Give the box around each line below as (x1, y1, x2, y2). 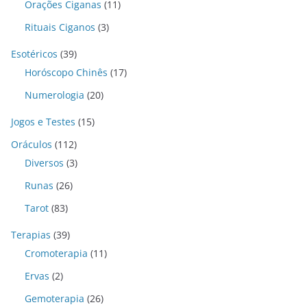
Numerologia (25, 88, 84, 102)
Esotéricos (11, 47, 58, 61)
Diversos (25, 156, 64, 170)
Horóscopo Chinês (25, 66, 108, 79)
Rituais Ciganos (25, 21, 95, 34)
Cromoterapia (25, 247, 88, 260)
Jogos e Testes (11, 115, 75, 129)
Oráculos (11, 138, 52, 151)
